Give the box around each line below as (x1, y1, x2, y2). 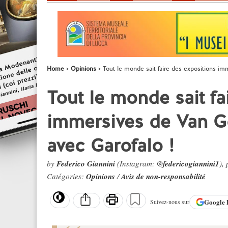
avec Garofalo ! (47, 133, 174, 157)
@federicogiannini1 (157, 158, 219, 169)
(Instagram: (115, 158, 157, 168)
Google (204, 197, 226, 207)
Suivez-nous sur (150, 197, 189, 206)
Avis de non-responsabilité (121, 171, 206, 182)
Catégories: (47, 171, 86, 181)
